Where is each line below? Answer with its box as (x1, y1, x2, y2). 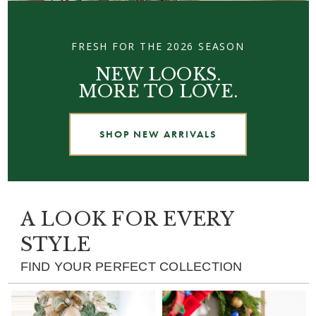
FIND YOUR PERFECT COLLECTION (20, 259, 243, 274)
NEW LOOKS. (95, 63, 221, 85)
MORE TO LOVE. (78, 80, 238, 102)
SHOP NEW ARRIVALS (99, 127, 217, 140)
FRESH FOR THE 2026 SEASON (71, 39, 245, 53)
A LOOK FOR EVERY (20, 207, 234, 231)
